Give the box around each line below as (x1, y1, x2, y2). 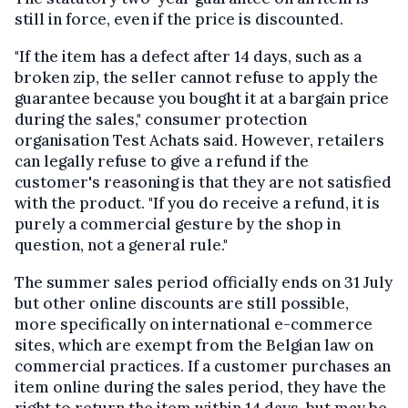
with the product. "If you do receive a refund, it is (15, 193, 380, 214)
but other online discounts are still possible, (15, 293, 349, 314)
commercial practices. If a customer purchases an (15, 356, 391, 377)
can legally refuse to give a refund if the (15, 151, 309, 172)
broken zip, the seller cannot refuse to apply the (15, 67, 378, 88)
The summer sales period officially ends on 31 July (15, 272, 393, 293)
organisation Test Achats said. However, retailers (15, 130, 384, 151)
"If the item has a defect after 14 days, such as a (15, 46, 362, 67)
